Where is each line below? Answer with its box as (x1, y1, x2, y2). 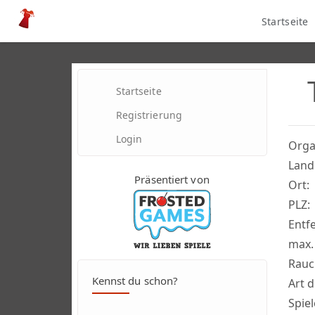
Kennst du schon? (91, 273, 179, 288)
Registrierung (115, 108, 182, 122)
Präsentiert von (134, 172, 210, 186)
